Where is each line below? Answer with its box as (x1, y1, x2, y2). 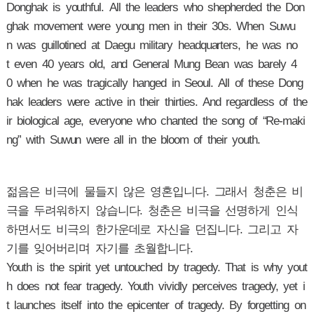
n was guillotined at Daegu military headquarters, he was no (6, 39, 298, 53)
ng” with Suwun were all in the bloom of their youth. (6, 133, 260, 147)
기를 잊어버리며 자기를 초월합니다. (6, 242, 198, 256)
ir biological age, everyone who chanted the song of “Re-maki (6, 114, 306, 128)
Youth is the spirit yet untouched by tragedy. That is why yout (6, 261, 308, 275)
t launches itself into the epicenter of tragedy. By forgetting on (6, 299, 306, 313)
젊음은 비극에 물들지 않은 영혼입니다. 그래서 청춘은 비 (6, 185, 303, 199)
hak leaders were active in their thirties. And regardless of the (6, 95, 307, 109)
